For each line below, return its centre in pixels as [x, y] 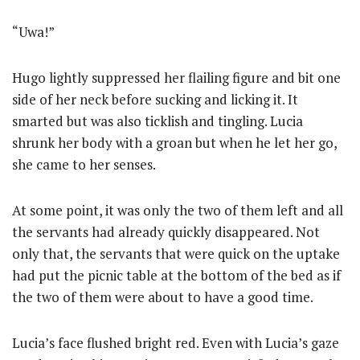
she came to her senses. [84, 164]
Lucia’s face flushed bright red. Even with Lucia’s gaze [176, 342]
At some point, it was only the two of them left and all [178, 210]
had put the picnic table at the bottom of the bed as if [176, 275]
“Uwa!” [33, 31]
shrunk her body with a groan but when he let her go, [174, 142]
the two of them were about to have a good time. [163, 297]
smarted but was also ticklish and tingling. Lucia [157, 121]
